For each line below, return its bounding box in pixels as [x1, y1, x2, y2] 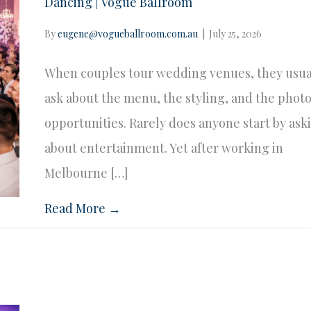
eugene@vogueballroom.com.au [58, 27, 199, 41]
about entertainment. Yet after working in [44, 140, 284, 157]
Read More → [44, 200, 121, 217]
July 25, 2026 [209, 27, 262, 41]
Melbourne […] [44, 165, 128, 182]
